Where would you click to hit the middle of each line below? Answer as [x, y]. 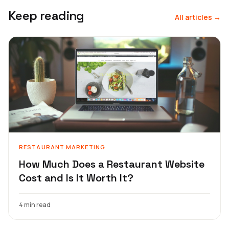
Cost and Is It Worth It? [76, 178]
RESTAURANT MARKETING [62, 147]
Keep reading [46, 15]
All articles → [198, 17]
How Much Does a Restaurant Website [112, 164]
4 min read [35, 204]
